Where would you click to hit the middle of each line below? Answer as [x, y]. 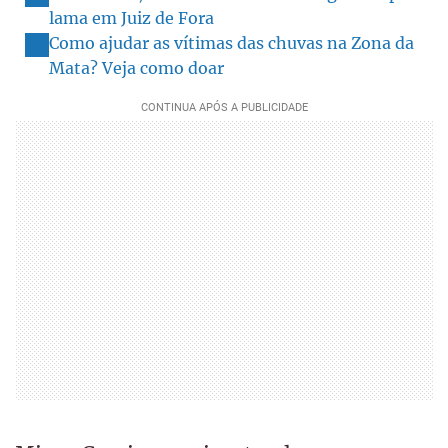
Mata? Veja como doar [136, 67]
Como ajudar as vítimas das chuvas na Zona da [231, 42]
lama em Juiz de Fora [131, 17]
